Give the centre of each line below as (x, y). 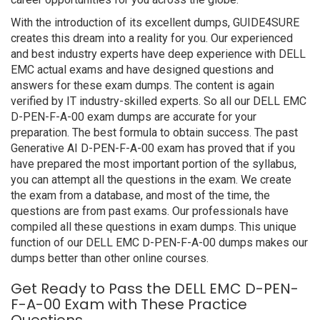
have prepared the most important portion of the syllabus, (154, 164)
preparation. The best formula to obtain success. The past (154, 132)
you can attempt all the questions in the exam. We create (151, 180)
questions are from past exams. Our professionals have (150, 211)
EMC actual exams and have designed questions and (142, 70)
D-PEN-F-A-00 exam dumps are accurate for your (134, 117)
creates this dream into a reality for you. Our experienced (152, 38)
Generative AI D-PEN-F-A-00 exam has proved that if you (153, 148)
